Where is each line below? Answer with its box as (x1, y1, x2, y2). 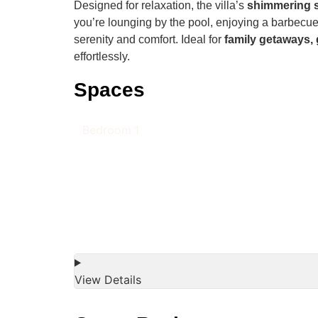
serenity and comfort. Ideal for (74, 33, 225, 46)
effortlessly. (74, 50, 131, 63)
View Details (75, 272, 142, 287)
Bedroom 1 (82, 122, 141, 137)
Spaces (74, 78, 146, 101)
